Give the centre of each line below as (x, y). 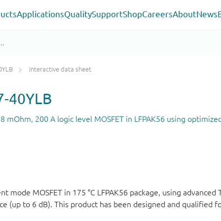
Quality (78, 14)
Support (107, 14)
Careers (157, 14)
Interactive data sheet (60, 69)
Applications (40, 14)
